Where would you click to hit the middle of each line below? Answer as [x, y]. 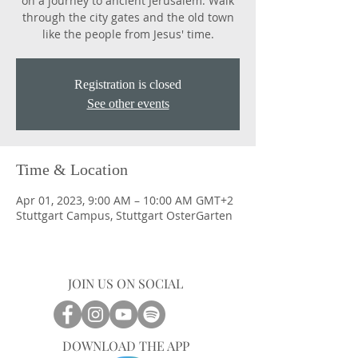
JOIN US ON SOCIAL [125, 283]
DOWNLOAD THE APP [125, 346]
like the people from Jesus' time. [128, 34]
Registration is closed [128, 84]
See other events [128, 103]
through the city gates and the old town [128, 17]
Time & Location [72, 169]
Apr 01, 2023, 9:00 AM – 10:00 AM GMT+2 [125, 200]
